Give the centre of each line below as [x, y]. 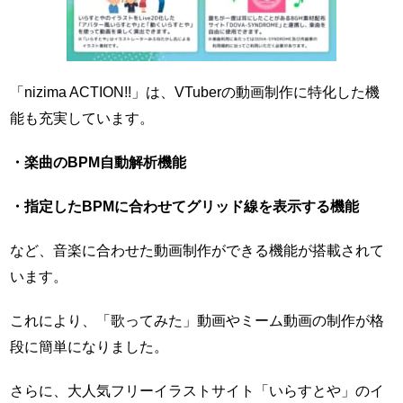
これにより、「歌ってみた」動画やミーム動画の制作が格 [197, 321]
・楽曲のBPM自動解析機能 [99, 162]
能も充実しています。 [82, 118]
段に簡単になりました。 [90, 347]
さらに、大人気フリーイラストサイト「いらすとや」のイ [197, 391]
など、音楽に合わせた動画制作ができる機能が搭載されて [197, 251]
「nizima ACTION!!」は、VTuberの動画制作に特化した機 [195, 92]
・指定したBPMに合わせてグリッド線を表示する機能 [185, 206]
